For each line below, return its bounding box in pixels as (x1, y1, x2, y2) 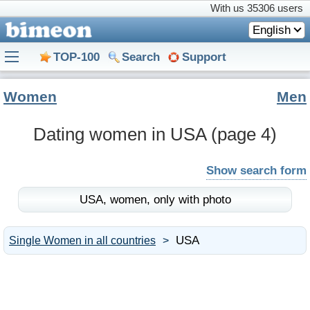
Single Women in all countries (9, 235, 156, 246)
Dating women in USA (33, 124, 211, 145)
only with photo (153, 193, 231, 206)
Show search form (206, 164, 307, 177)
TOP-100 (53, 50, 100, 64)
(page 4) (211, 124, 277, 145)
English (253, 23, 291, 37)
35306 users (247, 2, 303, 14)
